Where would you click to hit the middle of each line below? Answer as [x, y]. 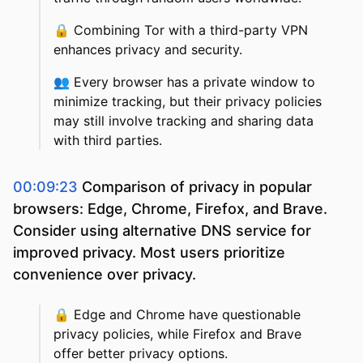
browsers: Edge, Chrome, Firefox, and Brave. [170, 209]
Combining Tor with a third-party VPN [191, 30]
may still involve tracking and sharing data [184, 121]
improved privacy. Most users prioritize [149, 253]
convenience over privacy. [105, 275]
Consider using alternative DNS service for [162, 231]
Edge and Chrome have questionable [187, 315]
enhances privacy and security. [148, 50]
